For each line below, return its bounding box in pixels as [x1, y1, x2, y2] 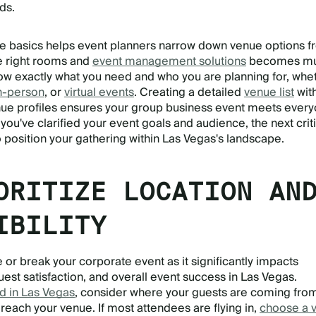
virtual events [64, 83, 134, 103]
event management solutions [92, 51, 246, 72]
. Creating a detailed [134, 83, 244, 103]
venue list [244, 83, 294, 103]
